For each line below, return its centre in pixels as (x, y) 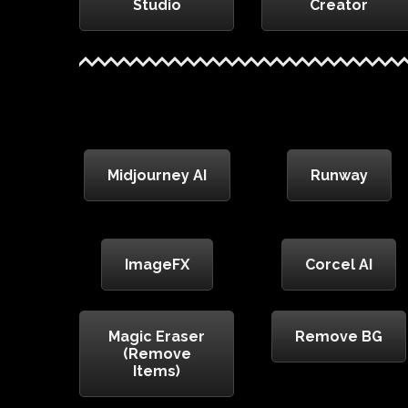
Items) (157, 372)
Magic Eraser (157, 337)
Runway (339, 176)
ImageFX (157, 265)
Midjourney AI (157, 176)
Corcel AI (339, 265)
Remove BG (339, 337)
